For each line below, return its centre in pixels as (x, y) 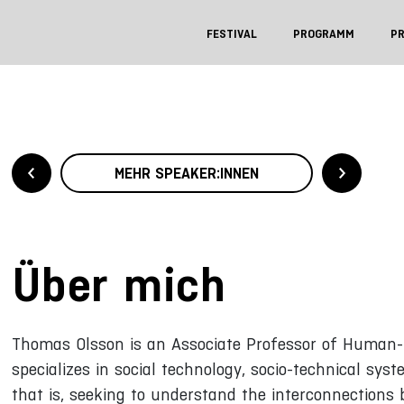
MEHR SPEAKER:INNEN (186, 173)
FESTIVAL (232, 34)
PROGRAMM (324, 34)
